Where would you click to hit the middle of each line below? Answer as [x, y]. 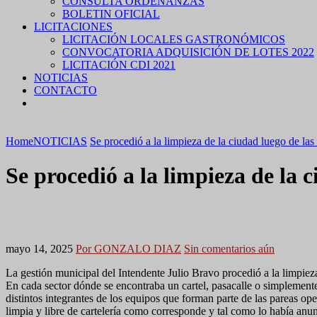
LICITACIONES [73, 27]
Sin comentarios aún [229, 248]
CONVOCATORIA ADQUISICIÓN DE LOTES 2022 [188, 52]
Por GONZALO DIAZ [128, 248]
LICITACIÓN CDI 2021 [119, 65]
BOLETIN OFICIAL [111, 14]
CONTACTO [65, 90]
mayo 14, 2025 [39, 248]
